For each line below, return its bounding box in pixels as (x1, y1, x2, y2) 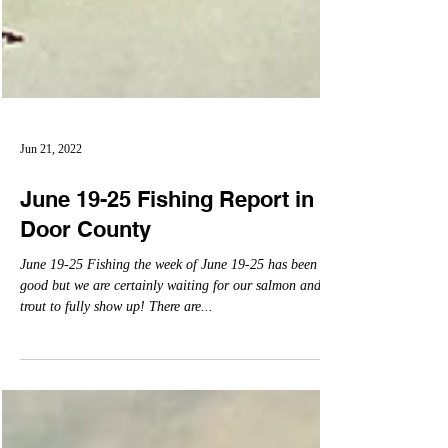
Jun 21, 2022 (20, 237, 82, 252)
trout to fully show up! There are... (20, 395, 213, 410)
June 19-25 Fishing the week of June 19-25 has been (20, 353, 317, 368)
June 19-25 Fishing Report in (20, 282, 314, 308)
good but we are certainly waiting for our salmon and (20, 374, 321, 389)
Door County (20, 312, 151, 338)
